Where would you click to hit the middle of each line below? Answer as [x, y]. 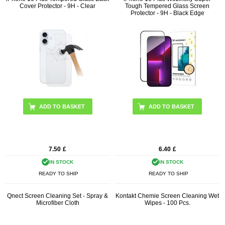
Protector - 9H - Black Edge [167, 13]
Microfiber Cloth [58, 203]
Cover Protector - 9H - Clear [58, 6]
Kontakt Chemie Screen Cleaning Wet [167, 196]
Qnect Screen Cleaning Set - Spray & [58, 196]
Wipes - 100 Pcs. [167, 203]
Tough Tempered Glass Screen [167, 6]
